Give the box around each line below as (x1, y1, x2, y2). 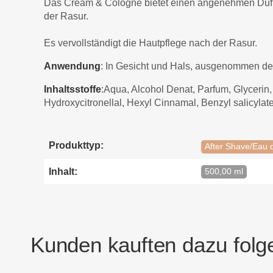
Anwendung (44, 61, 101, 72)
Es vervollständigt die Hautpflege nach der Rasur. (44, 38, 257, 49)
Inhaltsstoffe (44, 84, 101, 95)
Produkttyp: (49, 140, 104, 151)
